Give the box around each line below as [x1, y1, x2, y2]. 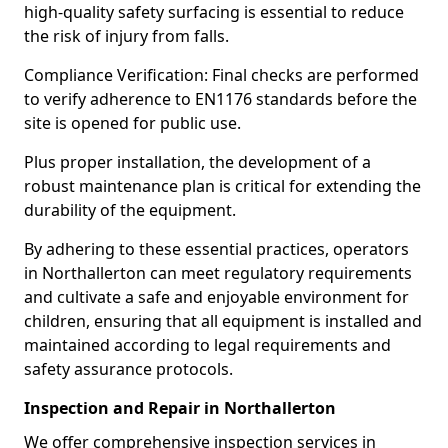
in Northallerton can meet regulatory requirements [24, 262, 412, 284]
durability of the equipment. [24, 199, 236, 221]
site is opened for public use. [24, 112, 241, 134]
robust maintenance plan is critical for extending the [24, 175, 421, 197]
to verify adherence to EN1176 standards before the [24, 88, 417, 110]
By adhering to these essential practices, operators [24, 238, 409, 260]
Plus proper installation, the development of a [24, 151, 371, 173]
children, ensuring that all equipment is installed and [24, 310, 422, 332]
